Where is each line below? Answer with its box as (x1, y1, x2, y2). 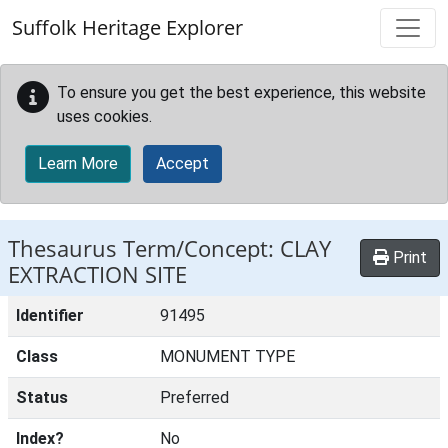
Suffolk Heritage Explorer (12, 14, 243, 41)
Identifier (16, 306, 84, 325)
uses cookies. (57, 107, 152, 126)
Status (16, 388, 68, 407)
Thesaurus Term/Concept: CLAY (8, 233, 331, 264)
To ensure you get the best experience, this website (57, 83, 426, 102)
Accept (156, 154, 209, 173)
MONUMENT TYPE (160, 347, 295, 366)
